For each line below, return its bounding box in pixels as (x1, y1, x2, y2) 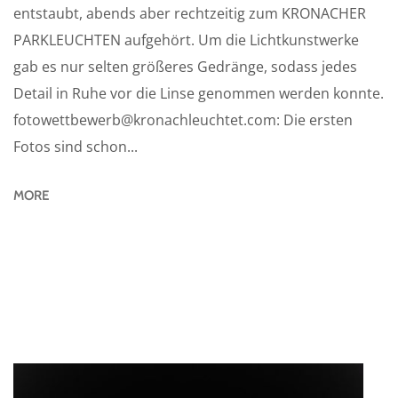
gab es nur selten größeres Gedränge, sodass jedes (13, 57, 357, 77)
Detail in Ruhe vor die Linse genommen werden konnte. (13, 84, 384, 104)
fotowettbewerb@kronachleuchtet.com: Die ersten (13, 110, 353, 131)
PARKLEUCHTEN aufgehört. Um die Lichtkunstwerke (13, 30, 359, 51)
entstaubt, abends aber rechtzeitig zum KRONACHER (13, 4, 366, 24)
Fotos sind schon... (13, 137, 138, 157)
